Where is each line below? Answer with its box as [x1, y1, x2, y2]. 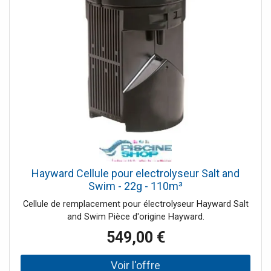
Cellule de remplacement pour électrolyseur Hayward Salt [22, 199, 249, 210]
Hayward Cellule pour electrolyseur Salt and [31, 167, 240, 180]
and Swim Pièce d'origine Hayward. [67, 212, 204, 223]
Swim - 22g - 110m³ [88, 180, 183, 193]
